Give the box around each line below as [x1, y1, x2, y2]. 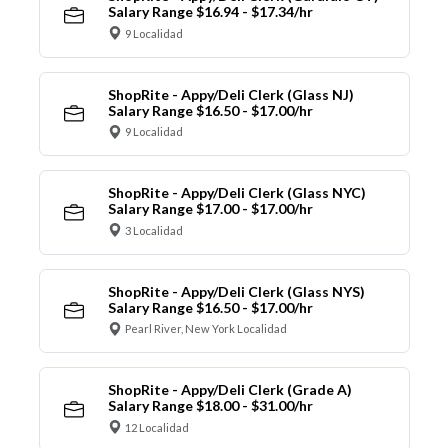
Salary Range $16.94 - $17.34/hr [107, 3, 313, 21]
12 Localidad [125, 420, 189, 434]
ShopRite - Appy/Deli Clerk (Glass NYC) [107, 184, 366, 202]
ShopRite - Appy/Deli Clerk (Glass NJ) [107, 85, 354, 103]
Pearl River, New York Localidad [125, 322, 287, 336]
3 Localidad [125, 223, 183, 237]
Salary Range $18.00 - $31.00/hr [107, 397, 313, 415]
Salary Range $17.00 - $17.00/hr [107, 200, 313, 218]
